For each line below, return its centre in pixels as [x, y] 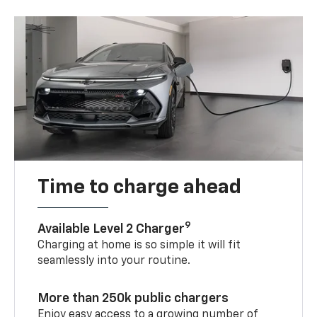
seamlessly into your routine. [114, 261]
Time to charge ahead [140, 187]
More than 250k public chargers [133, 298]
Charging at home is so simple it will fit [139, 245]
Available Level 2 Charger [111, 229]
